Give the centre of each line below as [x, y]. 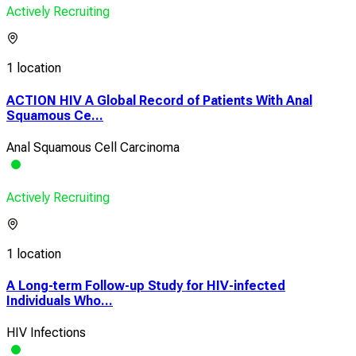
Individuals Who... [60, 301]
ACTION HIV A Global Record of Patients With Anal [159, 100]
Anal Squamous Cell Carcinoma [93, 147]
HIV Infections [46, 333]
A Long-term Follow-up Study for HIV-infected [146, 286]
